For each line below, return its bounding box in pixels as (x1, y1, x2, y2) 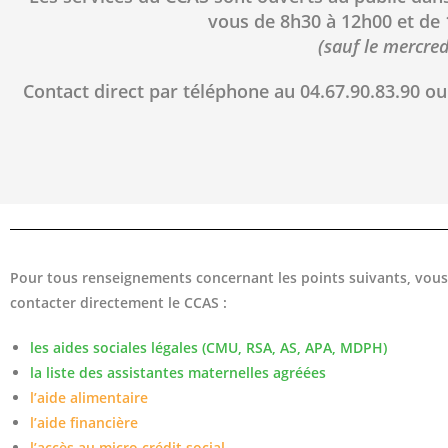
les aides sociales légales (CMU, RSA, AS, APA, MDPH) (30, 338, 387, 358)
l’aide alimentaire (30, 388, 148, 408)
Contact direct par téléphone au (22, 79, 300, 104)
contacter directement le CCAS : (10, 293, 227, 313)
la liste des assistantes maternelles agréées (30, 363, 326, 383)
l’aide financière (30, 413, 138, 433)
